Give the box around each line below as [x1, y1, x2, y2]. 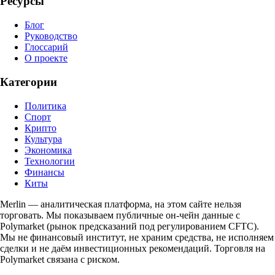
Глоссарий [25, 42, 68, 53]
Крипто [25, 122, 56, 133]
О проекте [25, 53, 68, 64]
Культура [25, 133, 62, 144]
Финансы [25, 166, 64, 177]
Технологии [25, 155, 75, 166]
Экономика [25, 144, 72, 155]
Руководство [25, 31, 77, 42]
